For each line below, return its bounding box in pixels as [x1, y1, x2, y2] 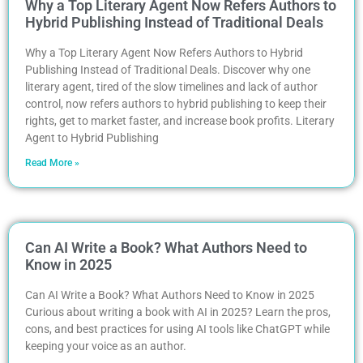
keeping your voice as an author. [25, 339, 186, 352]
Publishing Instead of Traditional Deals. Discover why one [25, 62, 310, 76]
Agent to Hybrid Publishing [25, 130, 159, 144]
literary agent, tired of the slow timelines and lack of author [25, 79, 318, 93]
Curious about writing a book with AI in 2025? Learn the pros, [25, 305, 331, 318]
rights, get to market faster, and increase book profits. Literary [25, 113, 335, 127]
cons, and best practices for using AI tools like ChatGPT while [25, 322, 330, 335]
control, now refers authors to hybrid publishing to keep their [25, 96, 327, 110]
